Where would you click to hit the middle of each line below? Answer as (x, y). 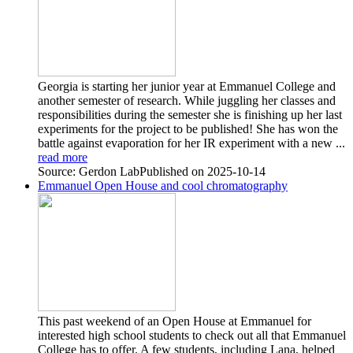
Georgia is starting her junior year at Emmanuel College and (187, 86)
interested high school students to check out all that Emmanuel (192, 335)
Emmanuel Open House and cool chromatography (163, 185)
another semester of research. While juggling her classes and (187, 100)
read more (63, 157)
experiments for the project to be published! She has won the (188, 128)
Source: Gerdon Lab (89, 171)
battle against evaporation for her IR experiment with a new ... (191, 143)
